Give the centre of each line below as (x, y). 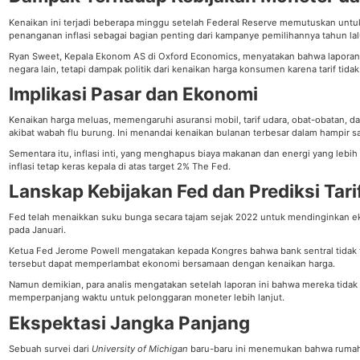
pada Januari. (38, 230)
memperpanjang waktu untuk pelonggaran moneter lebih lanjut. (147, 298)
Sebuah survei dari (51, 348)
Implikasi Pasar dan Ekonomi (134, 93)
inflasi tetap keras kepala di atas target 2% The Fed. (120, 166)
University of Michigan (140, 348)
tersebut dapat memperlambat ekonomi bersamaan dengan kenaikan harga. (172, 264)
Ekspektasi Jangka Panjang (130, 322)
